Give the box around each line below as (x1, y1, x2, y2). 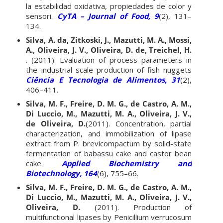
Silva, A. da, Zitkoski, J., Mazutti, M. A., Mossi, (26, 34, 192, 45)
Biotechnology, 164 (26, 168, 98, 178)
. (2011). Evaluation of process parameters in (26, 54, 192, 65)
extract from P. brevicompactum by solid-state (26, 138, 192, 148)
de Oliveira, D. (26, 118, 86, 128)
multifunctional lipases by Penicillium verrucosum (26, 212, 192, 222)
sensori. (26, 10, 53, 21)
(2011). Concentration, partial (86, 118, 192, 128)
